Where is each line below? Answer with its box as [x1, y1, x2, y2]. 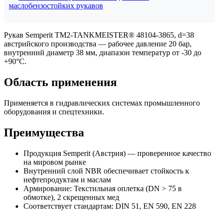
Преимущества [4, 126, 84, 139]
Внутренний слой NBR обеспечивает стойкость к [23, 166, 189, 175]
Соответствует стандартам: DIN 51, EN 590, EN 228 [23, 201, 196, 210]
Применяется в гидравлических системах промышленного [4, 98, 200, 107]
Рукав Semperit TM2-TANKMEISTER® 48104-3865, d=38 [4, 30, 194, 39]
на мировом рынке [23, 157, 86, 166]
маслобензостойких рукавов [9, 1, 103, 10]
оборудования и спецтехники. [4, 107, 104, 116]
